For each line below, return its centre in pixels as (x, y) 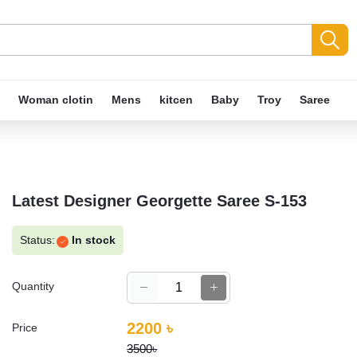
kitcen (176, 100)
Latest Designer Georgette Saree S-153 (159, 201)
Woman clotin (56, 100)
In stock (92, 240)
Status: (37, 240)
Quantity (33, 286)
